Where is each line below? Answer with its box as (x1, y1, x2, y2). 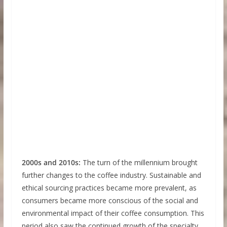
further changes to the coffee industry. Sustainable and (21, 170, 201, 180)
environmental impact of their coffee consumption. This (21, 208, 204, 218)
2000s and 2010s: (21, 158, 81, 168)
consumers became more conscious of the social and (21, 196, 198, 206)
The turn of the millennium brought (80, 158, 198, 168)
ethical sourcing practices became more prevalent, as (21, 183, 197, 193)
